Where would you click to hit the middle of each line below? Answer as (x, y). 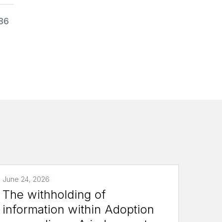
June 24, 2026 (26, 179)
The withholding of (55, 194)
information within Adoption (79, 209)
